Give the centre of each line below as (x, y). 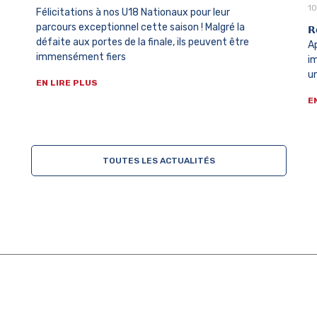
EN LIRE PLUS (67, 83)
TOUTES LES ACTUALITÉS (158, 161)
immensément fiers (81, 57)
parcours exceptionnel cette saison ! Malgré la (141, 28)
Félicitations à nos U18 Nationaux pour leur (133, 13)
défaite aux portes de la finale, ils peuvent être (143, 42)
